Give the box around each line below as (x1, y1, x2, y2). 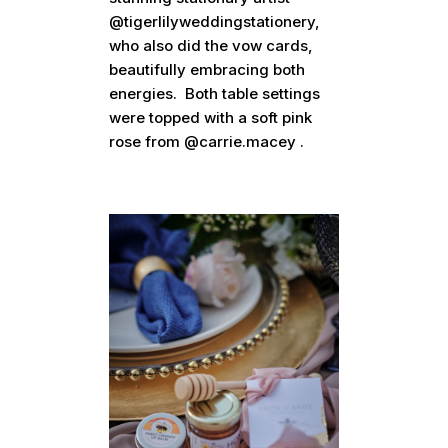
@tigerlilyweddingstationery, (109, 12, 321, 31)
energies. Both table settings (109, 84, 321, 103)
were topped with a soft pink (109, 108, 313, 127)
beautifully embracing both (109, 60, 306, 79)
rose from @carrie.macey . (109, 132, 305, 151)
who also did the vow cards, (109, 36, 314, 55)
